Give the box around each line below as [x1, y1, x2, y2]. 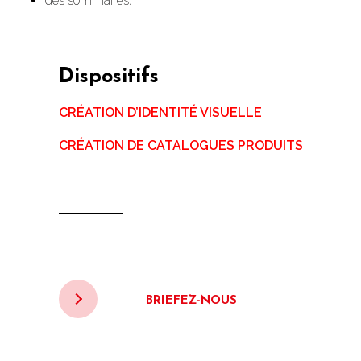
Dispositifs [58, 66, 159, 87]
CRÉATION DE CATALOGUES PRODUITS [58, 137, 303, 153]
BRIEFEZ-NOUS [145, 294, 237, 307]
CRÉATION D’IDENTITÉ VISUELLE [58, 104, 262, 120]
